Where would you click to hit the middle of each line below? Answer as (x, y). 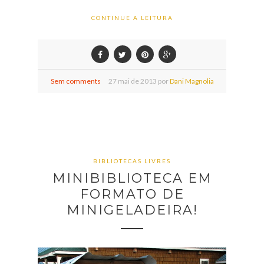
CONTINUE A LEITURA (132, 18)
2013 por (154, 81)
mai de (128, 81)
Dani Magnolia (192, 81)
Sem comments (75, 81)
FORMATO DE (132, 194)
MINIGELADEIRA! (132, 210)
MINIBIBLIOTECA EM (132, 178)
